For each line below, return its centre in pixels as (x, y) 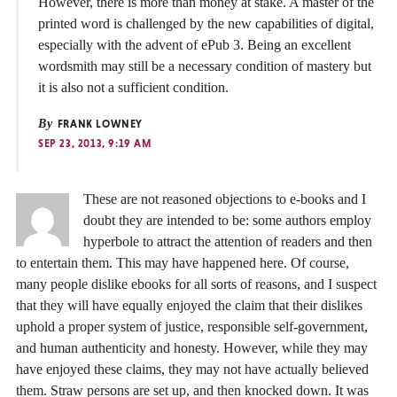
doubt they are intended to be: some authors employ (227, 220)
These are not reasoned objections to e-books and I (225, 198)
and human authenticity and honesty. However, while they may (192, 347)
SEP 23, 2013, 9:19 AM (95, 144)
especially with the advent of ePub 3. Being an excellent (195, 45)
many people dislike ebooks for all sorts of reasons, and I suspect (196, 284)
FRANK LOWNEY (99, 125)
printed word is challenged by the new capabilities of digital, (206, 24)
